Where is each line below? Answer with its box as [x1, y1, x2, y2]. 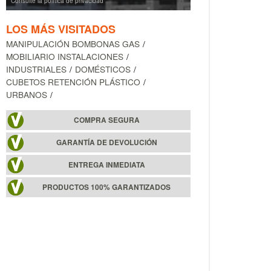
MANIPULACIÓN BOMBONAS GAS [6, 38, 140, 50]
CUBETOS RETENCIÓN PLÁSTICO [6, 76, 140, 88]
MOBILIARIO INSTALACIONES [6, 50, 123, 63]
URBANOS [6, 88, 47, 101]
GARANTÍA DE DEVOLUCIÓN [56, 137, 157, 148]
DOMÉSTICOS [75, 63, 131, 76]
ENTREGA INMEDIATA [68, 160, 145, 171]
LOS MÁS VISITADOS [6, 21, 116, 38]
